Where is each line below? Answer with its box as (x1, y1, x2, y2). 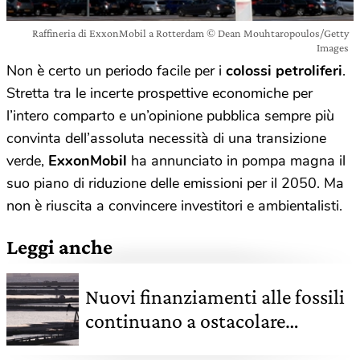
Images (317, 41, 349, 54)
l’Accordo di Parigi (85, 333, 237, 357)
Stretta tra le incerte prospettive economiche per (6, 84, 313, 103)
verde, (6, 151, 48, 170)
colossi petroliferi (226, 61, 342, 80)
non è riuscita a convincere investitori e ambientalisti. (6, 196, 342, 215)
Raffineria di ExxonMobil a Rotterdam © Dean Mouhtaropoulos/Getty (32, 27, 349, 39)
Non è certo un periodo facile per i (6, 61, 226, 80)
